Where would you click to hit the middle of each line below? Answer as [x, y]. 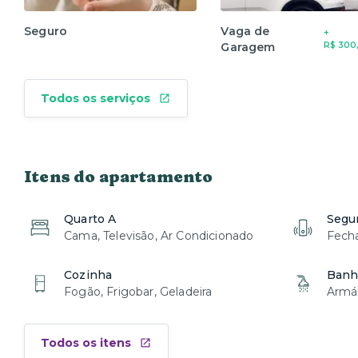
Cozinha [88, 275]
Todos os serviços [95, 99]
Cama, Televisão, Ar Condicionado [159, 236]
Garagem [248, 48]
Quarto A [90, 219]
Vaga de [245, 32]
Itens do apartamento [119, 177]
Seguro [46, 32]
